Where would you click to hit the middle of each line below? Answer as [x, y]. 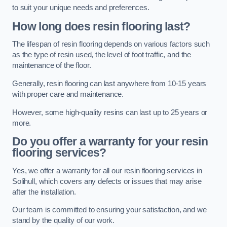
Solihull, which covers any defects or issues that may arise [107, 181]
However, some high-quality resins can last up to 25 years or [110, 112]
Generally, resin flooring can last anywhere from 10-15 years [109, 83]
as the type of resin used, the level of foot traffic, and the [102, 55]
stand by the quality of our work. [64, 221]
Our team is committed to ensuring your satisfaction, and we [109, 210]
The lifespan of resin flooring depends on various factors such [111, 44]
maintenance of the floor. [52, 66]
